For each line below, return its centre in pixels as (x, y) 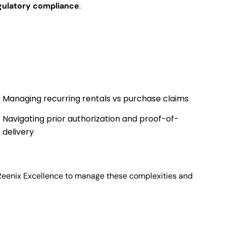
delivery (18, 132)
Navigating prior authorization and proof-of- (90, 119)
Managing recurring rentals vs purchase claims (95, 99)
